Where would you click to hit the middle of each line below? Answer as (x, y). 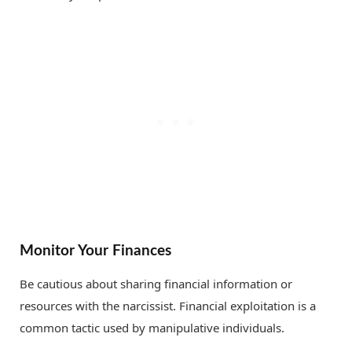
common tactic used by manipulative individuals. (152, 328)
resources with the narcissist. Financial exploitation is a (168, 306)
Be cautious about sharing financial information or (156, 284)
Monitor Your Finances (95, 250)
